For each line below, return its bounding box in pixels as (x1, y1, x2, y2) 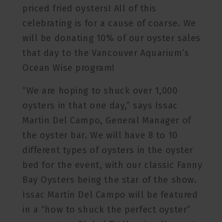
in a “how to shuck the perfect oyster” (22, 204, 191, 215)
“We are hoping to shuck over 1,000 (22, 85, 178, 96)
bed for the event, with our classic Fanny (22, 160, 203, 170)
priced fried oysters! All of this (22, 3, 157, 14)
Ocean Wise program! (22, 62, 115, 73)
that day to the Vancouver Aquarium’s (22, 48, 189, 58)
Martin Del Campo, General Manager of (22, 115, 191, 126)
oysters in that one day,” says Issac (22, 100, 178, 111)
